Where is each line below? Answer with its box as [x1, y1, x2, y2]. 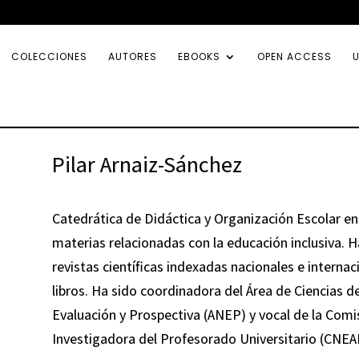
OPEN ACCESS [257, 50, 332, 63]
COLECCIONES [11, 50, 87, 63]
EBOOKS [178, 50, 220, 63]
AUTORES [108, 50, 157, 63]
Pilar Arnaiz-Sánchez [51, 148, 242, 179]
